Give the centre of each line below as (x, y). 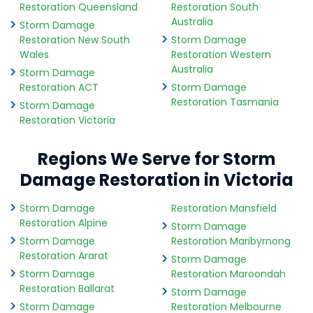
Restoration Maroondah (228, 274)
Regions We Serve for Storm (156, 159)
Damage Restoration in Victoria (156, 180)
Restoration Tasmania (225, 102)
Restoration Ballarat (67, 289)
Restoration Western (221, 55)
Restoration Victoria (67, 121)
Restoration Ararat (64, 256)
